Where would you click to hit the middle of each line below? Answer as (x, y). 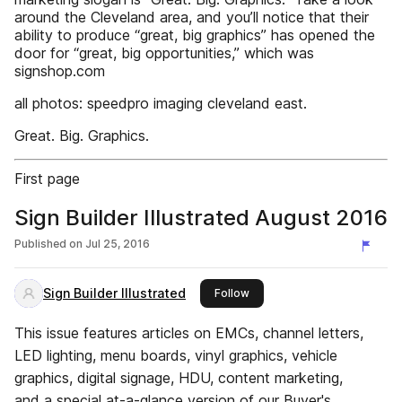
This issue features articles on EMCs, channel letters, (189, 333)
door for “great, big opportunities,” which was (164, 53)
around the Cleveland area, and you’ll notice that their (192, 17)
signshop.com (60, 71)
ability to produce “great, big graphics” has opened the (195, 35)
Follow (232, 293)
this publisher (284, 292)
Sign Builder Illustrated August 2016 (201, 218)
